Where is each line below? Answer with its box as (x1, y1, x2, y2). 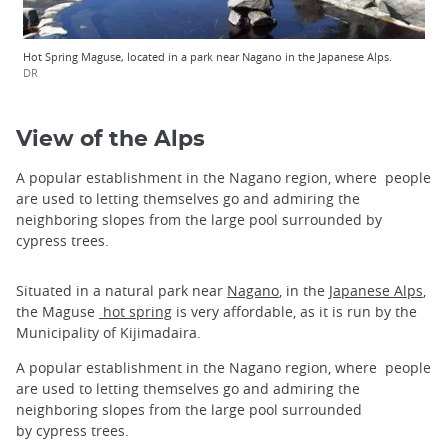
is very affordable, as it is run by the (172, 301, 417, 321)
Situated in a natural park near (16, 280, 227, 300)
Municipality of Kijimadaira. (16, 322, 201, 342)
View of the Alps (16, 128, 205, 151)
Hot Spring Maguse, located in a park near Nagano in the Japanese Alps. (23, 49, 392, 65)
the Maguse (16, 301, 99, 321)
